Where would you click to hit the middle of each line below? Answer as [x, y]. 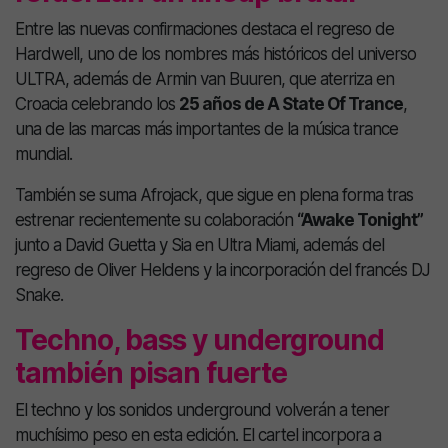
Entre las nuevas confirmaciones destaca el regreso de [204, 29]
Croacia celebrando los [97, 104]
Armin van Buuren [218, 79]
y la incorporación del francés [305, 270]
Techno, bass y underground [199, 340]
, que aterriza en [337, 79]
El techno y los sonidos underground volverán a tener [202, 410]
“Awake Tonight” [360, 220]
